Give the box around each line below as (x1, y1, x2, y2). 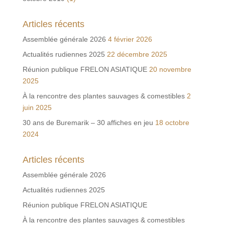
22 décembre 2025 (106, 50, 167, 58)
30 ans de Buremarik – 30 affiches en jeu (22, 118, 153, 127)
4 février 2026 (107, 35, 152, 43)
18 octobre (155, 118, 189, 127)
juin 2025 (22, 103, 52, 111)
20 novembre (149, 65, 191, 73)
